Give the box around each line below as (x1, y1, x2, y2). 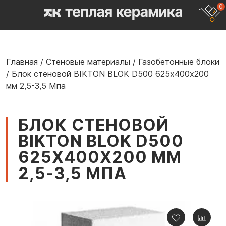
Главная (6, 56, 38, 67)
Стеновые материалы (46, 56, 130, 67)
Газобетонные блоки (138, 56, 219, 67)
